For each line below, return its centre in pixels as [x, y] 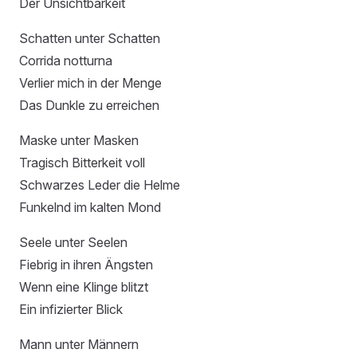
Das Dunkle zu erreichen [89, 105]
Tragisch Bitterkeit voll [82, 163]
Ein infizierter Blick [71, 309]
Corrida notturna [66, 61]
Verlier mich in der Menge [90, 83]
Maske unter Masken [79, 140]
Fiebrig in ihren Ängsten [86, 265]
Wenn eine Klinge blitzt [84, 287]
